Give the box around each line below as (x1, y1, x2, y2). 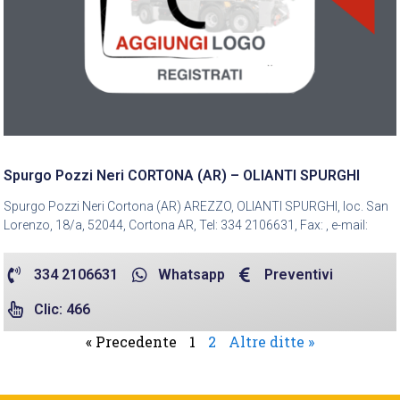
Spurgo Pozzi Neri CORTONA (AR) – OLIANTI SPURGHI (4, 166, 360, 184)
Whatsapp (157, 265, 225, 283)
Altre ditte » (229, 331, 314, 351)
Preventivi (264, 265, 334, 283)
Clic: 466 (33, 300, 90, 318)
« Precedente (86, 331, 177, 351)
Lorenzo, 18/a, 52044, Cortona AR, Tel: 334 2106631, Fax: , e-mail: (4, 217, 368, 232)
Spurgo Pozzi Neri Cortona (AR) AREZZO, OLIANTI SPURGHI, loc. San (4, 198, 388, 213)
